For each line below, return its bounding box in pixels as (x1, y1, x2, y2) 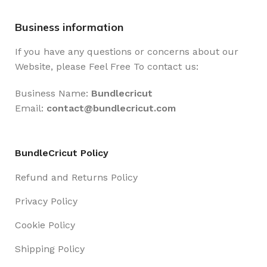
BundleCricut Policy (15, 147, 108, 159)
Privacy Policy (15, 195, 77, 207)
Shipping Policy (15, 243, 85, 254)
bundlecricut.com (93, 103, 176, 114)
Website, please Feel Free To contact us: (15, 61, 198, 72)
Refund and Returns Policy (15, 172, 138, 183)
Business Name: (15, 88, 91, 99)
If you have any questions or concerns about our (15, 46, 238, 57)
